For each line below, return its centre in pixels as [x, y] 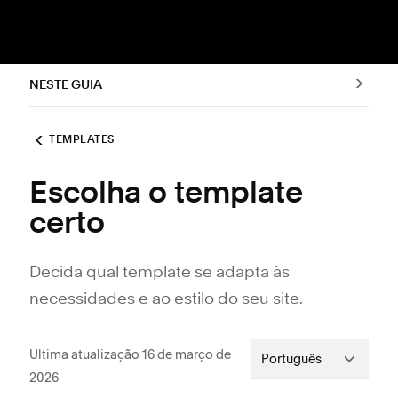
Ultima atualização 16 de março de [130, 354]
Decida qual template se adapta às [159, 273]
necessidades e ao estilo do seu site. [166, 299]
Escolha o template [166, 195]
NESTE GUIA [66, 85]
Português [291, 358]
